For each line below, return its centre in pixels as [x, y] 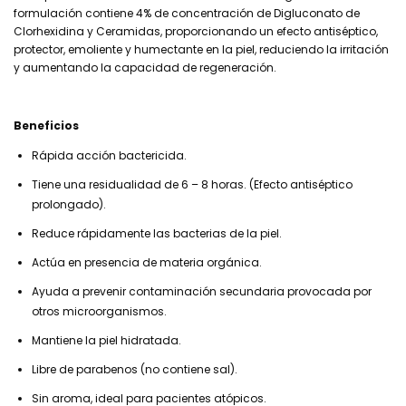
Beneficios [46, 125]
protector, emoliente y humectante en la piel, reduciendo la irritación [201, 49]
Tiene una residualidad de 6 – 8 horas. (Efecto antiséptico [192, 184]
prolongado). [69, 204]
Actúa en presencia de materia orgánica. [147, 262]
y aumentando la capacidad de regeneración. [145, 67]
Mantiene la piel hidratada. [106, 340]
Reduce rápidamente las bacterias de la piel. [157, 233]
